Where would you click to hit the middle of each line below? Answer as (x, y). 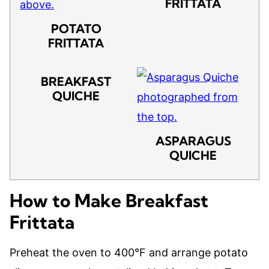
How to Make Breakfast (109, 201)
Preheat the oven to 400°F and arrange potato (129, 252)
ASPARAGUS (193, 141)
